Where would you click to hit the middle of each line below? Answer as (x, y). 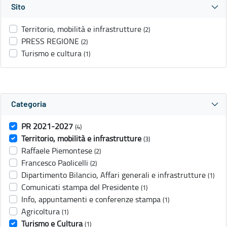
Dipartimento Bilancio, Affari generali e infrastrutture (113, 175)
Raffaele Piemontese (57, 151)
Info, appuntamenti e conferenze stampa (91, 199)
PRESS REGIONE (50, 41)
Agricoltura (41, 212)
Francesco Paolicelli (55, 163)
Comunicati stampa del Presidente (80, 187)
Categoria (29, 105)
